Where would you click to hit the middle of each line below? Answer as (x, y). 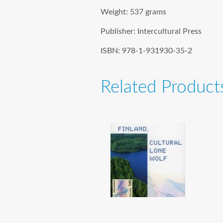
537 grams (148, 12)
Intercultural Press (169, 31)
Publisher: (119, 31)
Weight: (115, 12)
